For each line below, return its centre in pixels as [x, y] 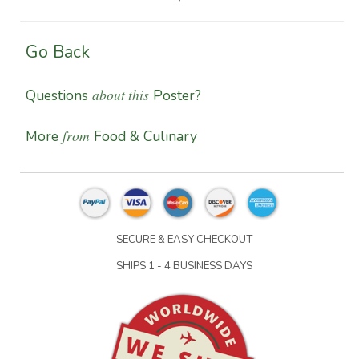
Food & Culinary [143, 137]
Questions [59, 96]
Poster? [175, 96]
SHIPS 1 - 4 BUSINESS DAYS [182, 266]
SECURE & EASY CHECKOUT [182, 240]
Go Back [58, 52]
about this [121, 95]
